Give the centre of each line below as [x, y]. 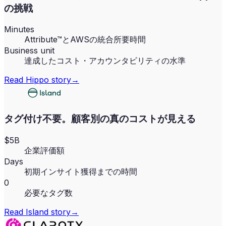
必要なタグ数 [48, 192]
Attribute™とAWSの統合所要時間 [85, 40]
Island [37, 212]
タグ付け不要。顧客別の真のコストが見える [100, 119]
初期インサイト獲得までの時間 [81, 171]
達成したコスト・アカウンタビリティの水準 [105, 61]
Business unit [29, 51]
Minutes [19, 30]
